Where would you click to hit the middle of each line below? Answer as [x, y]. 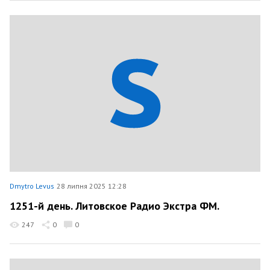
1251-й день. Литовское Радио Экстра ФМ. [115, 206]
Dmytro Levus [32, 186]
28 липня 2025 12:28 [92, 186]
